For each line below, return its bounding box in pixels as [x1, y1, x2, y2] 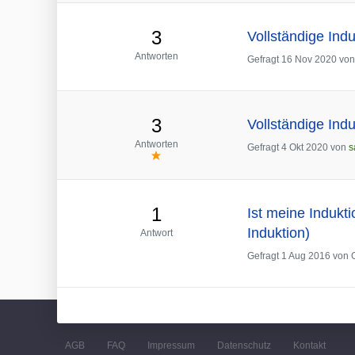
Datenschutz [217, 340, 271, 352]
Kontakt [293, 340, 326, 352]
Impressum [147, 340, 195, 352]
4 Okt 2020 [281, 142, 328, 154]
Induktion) [247, 224, 310, 241]
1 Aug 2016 [281, 250, 330, 262]
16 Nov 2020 [281, 53, 337, 65]
